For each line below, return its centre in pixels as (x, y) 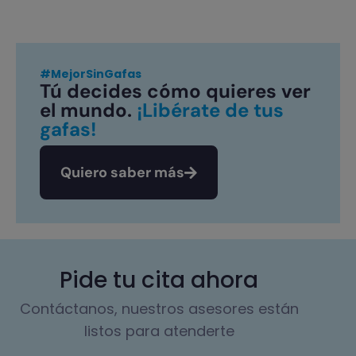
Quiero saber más (122, 172)
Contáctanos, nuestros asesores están (159, 308)
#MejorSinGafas (91, 74)
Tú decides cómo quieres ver (175, 91)
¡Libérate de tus (210, 110)
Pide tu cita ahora (159, 280)
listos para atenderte (159, 331)
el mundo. (88, 110)
